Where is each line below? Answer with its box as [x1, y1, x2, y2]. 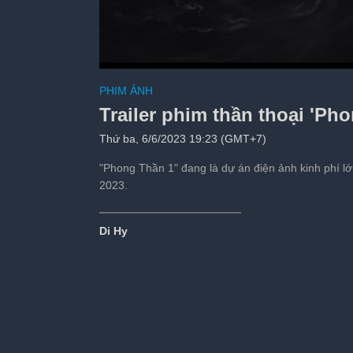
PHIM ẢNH [98, 84, 153, 98]
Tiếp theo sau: [205, 98, 280, 111]
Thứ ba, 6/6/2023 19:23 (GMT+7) [98, 132, 266, 146]
